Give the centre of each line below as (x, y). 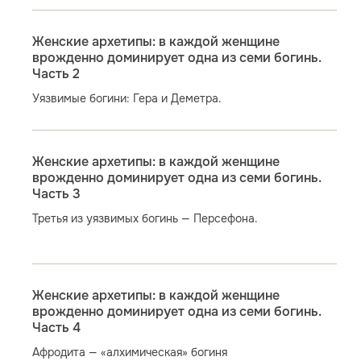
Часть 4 (56, 328)
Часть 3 (56, 194)
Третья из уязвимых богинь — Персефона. (145, 218)
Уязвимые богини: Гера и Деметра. (127, 98)
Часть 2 (56, 74)
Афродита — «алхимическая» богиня (129, 352)
